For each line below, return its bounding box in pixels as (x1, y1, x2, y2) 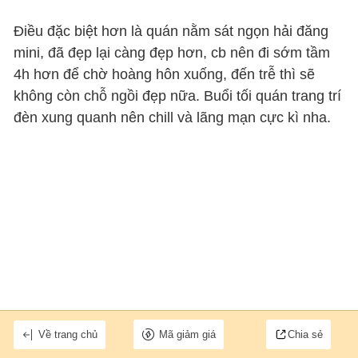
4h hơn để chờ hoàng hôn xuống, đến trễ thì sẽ (14, 66, 316, 83)
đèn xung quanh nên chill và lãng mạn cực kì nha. (14, 109, 332, 126)
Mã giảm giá (159, 328, 217, 340)
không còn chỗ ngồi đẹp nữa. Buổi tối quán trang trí (14, 88, 342, 105)
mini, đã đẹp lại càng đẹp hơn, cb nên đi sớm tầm (14, 45, 331, 62)
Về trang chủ (38, 328, 98, 340)
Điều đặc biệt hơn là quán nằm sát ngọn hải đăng (14, 23, 329, 40)
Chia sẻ (287, 328, 323, 340)
